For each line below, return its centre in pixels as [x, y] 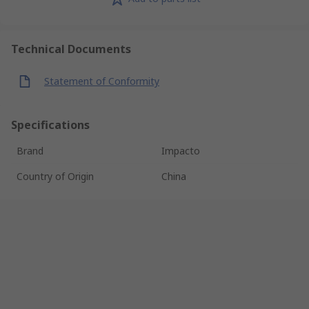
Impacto [181, 150]
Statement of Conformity [102, 81]
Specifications [50, 124]
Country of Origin [55, 176]
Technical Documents [71, 49]
